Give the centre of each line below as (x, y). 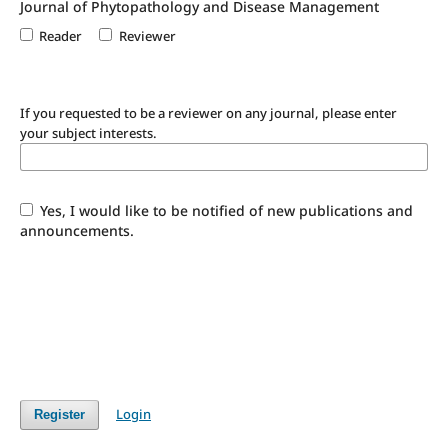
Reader (61, 35)
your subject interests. (88, 132)
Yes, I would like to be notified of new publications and (225, 210)
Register (59, 414)
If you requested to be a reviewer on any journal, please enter (208, 112)
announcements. (76, 230)
